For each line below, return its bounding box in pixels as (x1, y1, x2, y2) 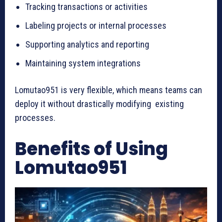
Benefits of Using (15, 136, 168, 162)
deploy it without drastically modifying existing (15, 98, 184, 109)
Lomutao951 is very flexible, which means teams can (15, 84, 202, 95)
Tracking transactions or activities (25, 1, 148, 12)
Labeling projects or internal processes (25, 20, 166, 31)
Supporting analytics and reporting (25, 39, 149, 50)
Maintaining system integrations (25, 57, 141, 68)
